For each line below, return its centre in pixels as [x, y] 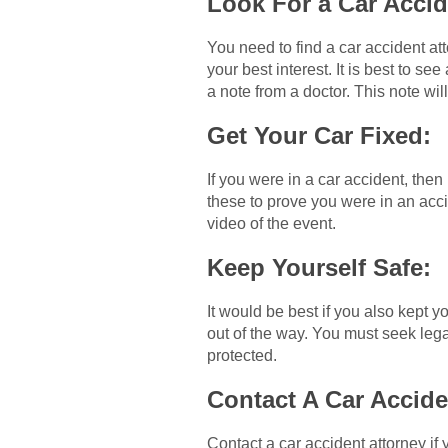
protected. [242, 356]
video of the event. [271, 224]
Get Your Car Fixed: [319, 136]
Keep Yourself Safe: [319, 268]
